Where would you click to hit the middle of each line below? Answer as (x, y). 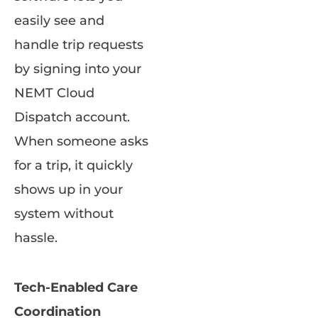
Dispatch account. (72, 117)
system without (64, 213)
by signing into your (78, 68)
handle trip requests (79, 44)
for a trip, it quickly (73, 165)
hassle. (36, 237)
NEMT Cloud (54, 93)
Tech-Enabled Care (76, 287)
